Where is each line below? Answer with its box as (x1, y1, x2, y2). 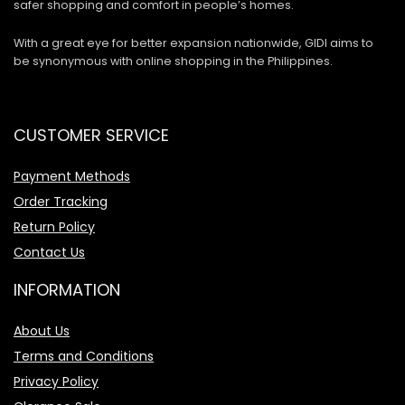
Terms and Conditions (14, 347, 154, 365)
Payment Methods (14, 167, 130, 185)
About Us (14, 322, 70, 340)
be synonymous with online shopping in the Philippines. (14, 53, 333, 69)
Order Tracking (14, 193, 108, 211)
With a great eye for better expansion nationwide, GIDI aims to (14, 35, 373, 51)
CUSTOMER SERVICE (14, 124, 169, 146)
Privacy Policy (14, 372, 99, 391)
